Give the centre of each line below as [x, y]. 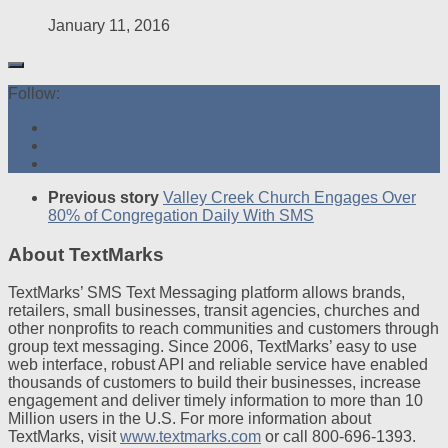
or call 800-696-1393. [338, 437]
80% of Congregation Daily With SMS [181, 215]
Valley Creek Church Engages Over [289, 197]
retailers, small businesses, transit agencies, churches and [214, 311]
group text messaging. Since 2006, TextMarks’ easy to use [212, 347]
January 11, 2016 [109, 25]
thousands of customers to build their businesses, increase [214, 383]
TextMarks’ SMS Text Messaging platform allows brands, [206, 293]
